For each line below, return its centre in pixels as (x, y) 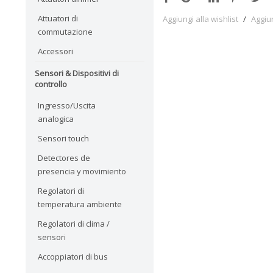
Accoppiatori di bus (73, 256)
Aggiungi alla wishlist (200, 19)
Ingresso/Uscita (67, 105)
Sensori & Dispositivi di (77, 73)
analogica (56, 119)
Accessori (55, 51)
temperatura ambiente (80, 204)
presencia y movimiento (82, 171)
